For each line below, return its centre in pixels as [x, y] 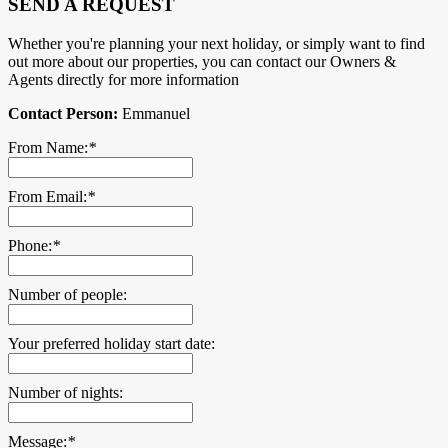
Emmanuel [154, 114]
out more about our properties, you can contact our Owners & [202, 62]
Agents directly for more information [123, 80]
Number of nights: [65, 393]
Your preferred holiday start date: [111, 344]
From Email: [47, 197]
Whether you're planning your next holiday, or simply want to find [216, 44]
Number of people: [67, 295]
